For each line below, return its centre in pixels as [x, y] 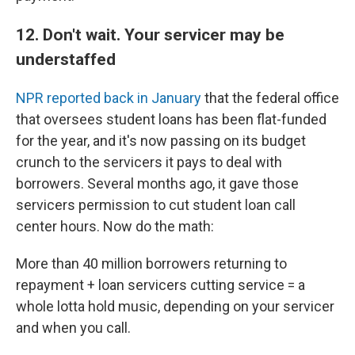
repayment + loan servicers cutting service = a [160, 285]
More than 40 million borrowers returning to [151, 263]
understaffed [66, 59]
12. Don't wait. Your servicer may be [150, 34]
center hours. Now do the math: [115, 226]
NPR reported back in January [109, 98]
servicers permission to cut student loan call [156, 205]
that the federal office [270, 98]
